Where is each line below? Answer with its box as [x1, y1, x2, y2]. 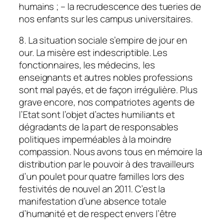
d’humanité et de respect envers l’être [19, 207, 177, 221]
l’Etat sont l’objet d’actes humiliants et [19, 108, 175, 121]
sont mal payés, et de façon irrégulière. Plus [19, 83, 198, 97]
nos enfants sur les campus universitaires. [19, 12, 193, 25]
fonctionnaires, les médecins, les [19, 58, 155, 72]
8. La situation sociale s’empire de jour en [19, 34, 187, 47]
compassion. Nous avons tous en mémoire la [19, 145, 202, 159]
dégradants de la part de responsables [19, 120, 179, 134]
